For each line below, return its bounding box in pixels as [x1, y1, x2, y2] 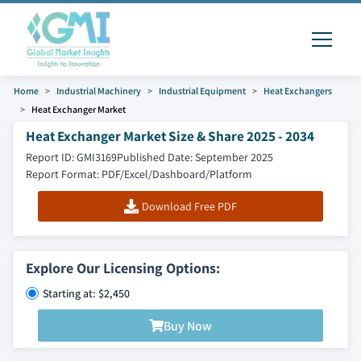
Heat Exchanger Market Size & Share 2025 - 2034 [26, 127, 314, 145]
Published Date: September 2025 [117, 150, 273, 164]
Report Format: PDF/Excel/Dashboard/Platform [26, 167, 252, 181]
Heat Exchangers [263, 85, 332, 97]
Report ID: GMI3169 [26, 150, 117, 164]
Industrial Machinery [56, 85, 141, 97]
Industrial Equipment [159, 85, 246, 97]
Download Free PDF [141, 199, 237, 214]
